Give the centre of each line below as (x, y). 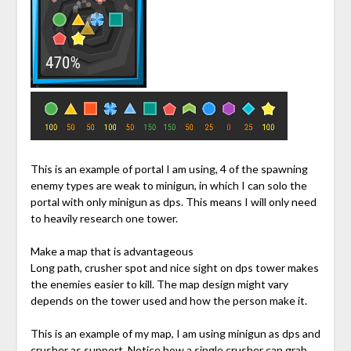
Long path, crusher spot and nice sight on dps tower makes (174, 268)
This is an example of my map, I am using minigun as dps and (175, 334)
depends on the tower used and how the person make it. (168, 301)
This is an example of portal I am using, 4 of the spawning (169, 169)
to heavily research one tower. (104, 219)
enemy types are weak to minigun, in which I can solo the (168, 186)
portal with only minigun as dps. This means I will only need (173, 202)
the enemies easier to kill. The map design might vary (159, 284)
